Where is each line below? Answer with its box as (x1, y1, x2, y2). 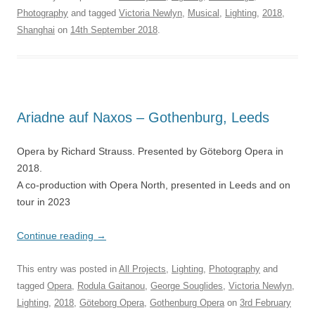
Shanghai (17, 25, 55, 35)
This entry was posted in (17, 264, 119, 274)
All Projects (119, 264, 166, 274)
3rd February (240, 297, 291, 308)
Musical (188, 8, 219, 18)
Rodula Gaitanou (77, 281, 145, 291)
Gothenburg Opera (150, 297, 224, 308)
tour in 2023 (17, 196, 70, 207)
